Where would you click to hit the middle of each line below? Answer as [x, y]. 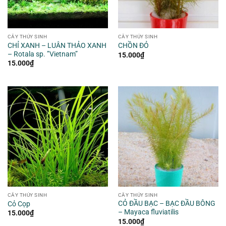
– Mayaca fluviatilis [148, 212]
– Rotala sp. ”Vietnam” [42, 54]
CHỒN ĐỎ [133, 46]
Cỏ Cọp [19, 204]
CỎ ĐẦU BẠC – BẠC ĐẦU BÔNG [166, 204]
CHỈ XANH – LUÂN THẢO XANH [57, 45]
